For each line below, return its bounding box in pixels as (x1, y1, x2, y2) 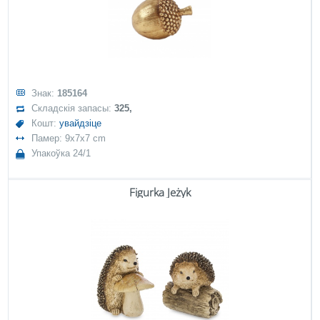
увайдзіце (59, 118, 102, 129)
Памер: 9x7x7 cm (31, 133, 106, 144)
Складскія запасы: (31, 103, 115, 114)
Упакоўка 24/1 (31, 148, 91, 159)
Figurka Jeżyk (129, 185, 191, 199)
